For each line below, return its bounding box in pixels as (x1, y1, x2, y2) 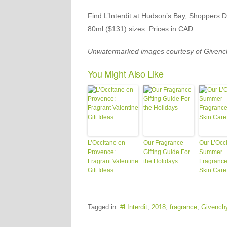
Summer (199, 148, 222, 156)
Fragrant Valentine (87, 158, 138, 165)
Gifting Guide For (143, 148, 190, 156)
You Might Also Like (87, 67, 164, 80)
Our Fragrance (143, 139, 183, 146)
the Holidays (143, 158, 178, 165)
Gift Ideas (87, 167, 113, 174)
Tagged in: (87, 203, 120, 211)
